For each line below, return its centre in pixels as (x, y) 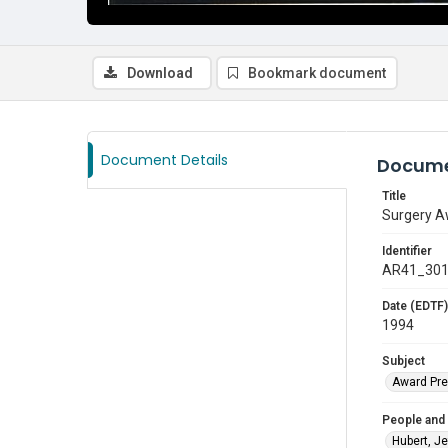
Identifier (407, 251)
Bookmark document (317, 73)
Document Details (164, 160)
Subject (403, 361)
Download (160, 73)
